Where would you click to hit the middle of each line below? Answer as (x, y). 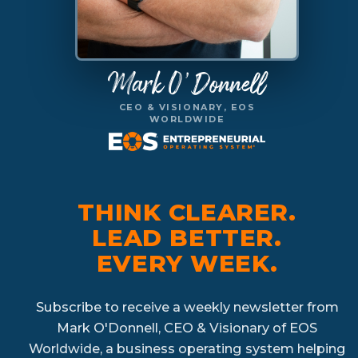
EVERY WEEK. (187, 263)
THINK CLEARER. (187, 211)
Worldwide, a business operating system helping (187, 348)
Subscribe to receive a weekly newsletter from (187, 306)
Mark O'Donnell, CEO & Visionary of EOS (187, 327)
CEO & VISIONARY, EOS (187, 107)
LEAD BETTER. (187, 237)
